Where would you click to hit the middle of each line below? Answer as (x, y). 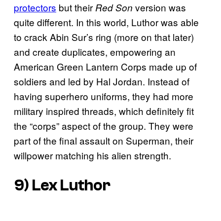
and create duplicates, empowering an (95, 52)
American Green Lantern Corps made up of (105, 67)
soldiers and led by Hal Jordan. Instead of (102, 81)
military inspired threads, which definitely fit (104, 111)
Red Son (114, 8)
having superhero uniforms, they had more (104, 96)
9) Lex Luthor (62, 185)
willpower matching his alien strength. (92, 155)
